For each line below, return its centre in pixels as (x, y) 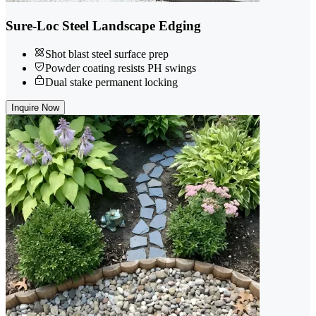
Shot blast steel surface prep (107, 54)
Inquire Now (35, 108)
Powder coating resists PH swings (121, 68)
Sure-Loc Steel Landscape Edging (103, 25)
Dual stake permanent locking (111, 83)
